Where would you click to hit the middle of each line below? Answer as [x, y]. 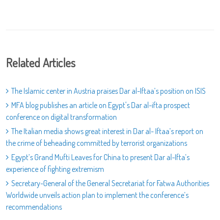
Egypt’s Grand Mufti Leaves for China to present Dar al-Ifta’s [100, 157]
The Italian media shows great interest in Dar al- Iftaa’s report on [107, 131]
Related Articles [41, 62]
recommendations [34, 206]
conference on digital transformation [61, 117]
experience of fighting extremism [55, 169]
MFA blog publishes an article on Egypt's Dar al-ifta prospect [101, 105]
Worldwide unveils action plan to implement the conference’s [97, 195]
